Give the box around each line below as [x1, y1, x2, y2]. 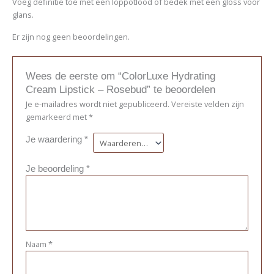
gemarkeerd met [25, 111, 89, 123]
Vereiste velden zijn [171, 98, 244, 110]
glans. [12, 9, 34, 21]
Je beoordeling [25, 163, 86, 174]
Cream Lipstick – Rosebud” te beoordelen [25, 84, 215, 96]
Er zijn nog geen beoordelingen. [12, 31, 130, 43]
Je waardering [25, 134, 84, 145]
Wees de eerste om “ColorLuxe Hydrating [25, 70, 215, 83]
